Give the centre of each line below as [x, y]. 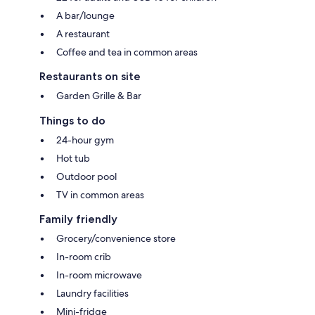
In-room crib [84, 256]
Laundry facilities [92, 293]
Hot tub [73, 158]
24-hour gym [85, 140]
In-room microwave [99, 275]
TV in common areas [100, 194]
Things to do [72, 120]
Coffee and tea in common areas [127, 52]
